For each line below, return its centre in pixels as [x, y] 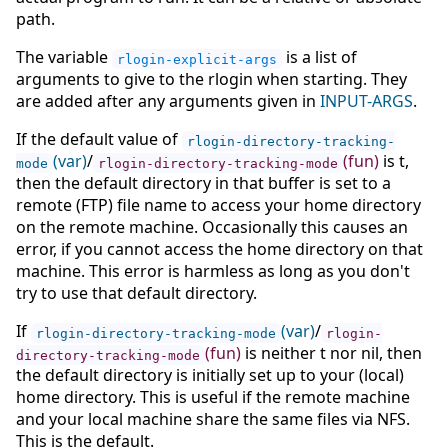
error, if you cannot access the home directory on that [219, 249]
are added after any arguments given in [168, 101]
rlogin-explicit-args [197, 59]
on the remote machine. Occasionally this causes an [212, 227]
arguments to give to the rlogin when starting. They [211, 79]
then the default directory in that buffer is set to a [203, 183]
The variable [64, 57]
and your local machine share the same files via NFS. [213, 419]
